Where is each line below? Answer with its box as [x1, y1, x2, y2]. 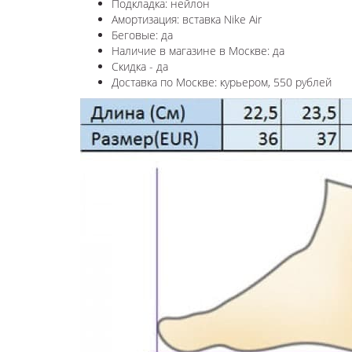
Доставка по [112, 74, 173, 90]
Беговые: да [112, 27, 173, 42]
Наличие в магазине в [112, 42, 229, 58]
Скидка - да [112, 58, 168, 74]
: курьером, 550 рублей [214, 74, 332, 90]
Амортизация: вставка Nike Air [112, 11, 262, 27]
